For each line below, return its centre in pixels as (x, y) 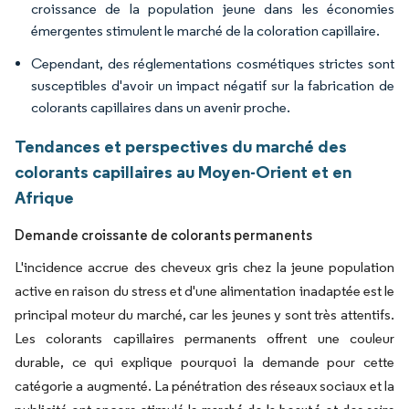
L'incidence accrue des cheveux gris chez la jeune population (204, 267)
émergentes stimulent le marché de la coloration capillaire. (205, 31)
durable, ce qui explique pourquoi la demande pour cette (204, 362)
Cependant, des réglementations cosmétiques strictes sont (213, 63)
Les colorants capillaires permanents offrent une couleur (204, 338)
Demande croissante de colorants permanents (163, 235)
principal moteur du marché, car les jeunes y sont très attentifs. (204, 315)
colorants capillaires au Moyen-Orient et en (183, 172)
